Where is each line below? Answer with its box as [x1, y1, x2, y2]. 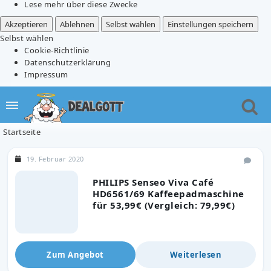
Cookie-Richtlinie [24, 44, 90, 56]
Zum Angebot [47, 249, 104, 260]
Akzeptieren [5, 18, 48, 30]
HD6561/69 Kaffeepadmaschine [93, 187, 244, 200]
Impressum [24, 68, 68, 80]
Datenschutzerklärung [24, 56, 111, 68]
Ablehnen [59, 18, 94, 30]
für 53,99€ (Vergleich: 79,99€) [93, 198, 235, 211]
